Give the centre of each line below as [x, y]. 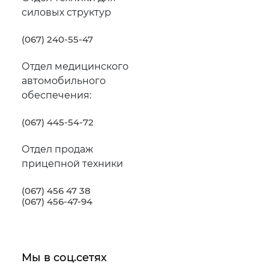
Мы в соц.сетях [64, 257]
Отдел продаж [57, 149]
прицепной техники [72, 163]
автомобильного [63, 80]
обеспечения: [56, 95]
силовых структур [66, 12]
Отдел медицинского [75, 66]
